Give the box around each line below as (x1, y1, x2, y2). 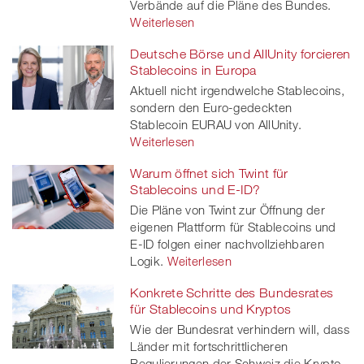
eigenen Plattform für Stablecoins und (130, 219, 336, 235)
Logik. (130, 253, 164, 269)
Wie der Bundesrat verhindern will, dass (130, 322, 350, 337)
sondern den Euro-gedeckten (130, 100, 292, 115)
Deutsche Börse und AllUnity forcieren (130, 46, 351, 62)
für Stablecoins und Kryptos (130, 301, 292, 317)
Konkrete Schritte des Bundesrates (130, 285, 334, 301)
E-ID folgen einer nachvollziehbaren (130, 236, 324, 252)
